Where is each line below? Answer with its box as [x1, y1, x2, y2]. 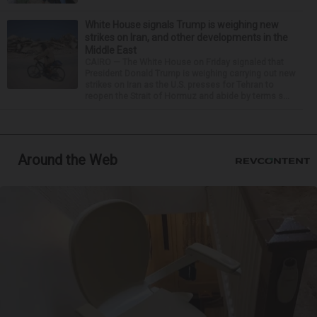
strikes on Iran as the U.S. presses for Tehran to [85, 79, 274, 91]
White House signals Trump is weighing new [85, 19, 279, 31]
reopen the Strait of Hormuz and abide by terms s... [85, 91, 289, 102]
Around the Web [18, 151, 117, 169]
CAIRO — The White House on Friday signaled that [85, 57, 284, 68]
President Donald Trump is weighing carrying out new [85, 68, 295, 79]
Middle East [85, 45, 137, 57]
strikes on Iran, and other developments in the [85, 32, 288, 44]
